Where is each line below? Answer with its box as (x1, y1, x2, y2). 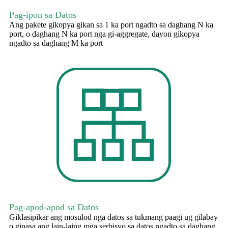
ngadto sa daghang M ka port (9, 39, 103, 48)
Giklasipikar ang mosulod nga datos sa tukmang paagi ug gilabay (9, 213, 218, 222)
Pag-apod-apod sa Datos (9, 202, 99, 213)
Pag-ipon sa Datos (9, 10, 76, 20)
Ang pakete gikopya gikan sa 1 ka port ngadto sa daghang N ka (9, 20, 213, 30)
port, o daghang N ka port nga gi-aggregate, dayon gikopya (9, 30, 199, 39)
